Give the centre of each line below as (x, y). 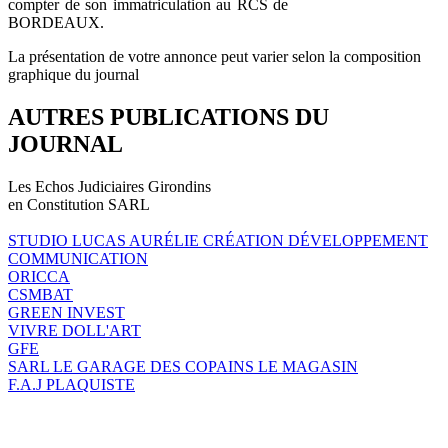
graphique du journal (73, 74)
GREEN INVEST (66, 312)
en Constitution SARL (79, 204)
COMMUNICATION (78, 258)
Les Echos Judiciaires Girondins (109, 186)
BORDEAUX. (56, 22)
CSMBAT (40, 294)
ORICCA (39, 276)
